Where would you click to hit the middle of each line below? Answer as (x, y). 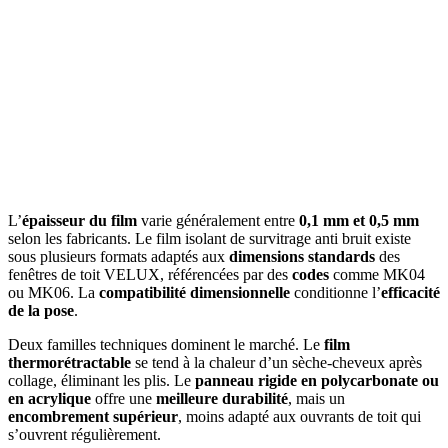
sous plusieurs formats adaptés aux (118, 257)
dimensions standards (302, 257)
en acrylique (49, 399)
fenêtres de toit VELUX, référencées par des (150, 275)
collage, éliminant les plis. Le (101, 381)
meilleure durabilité (222, 399)
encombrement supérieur (93, 417)
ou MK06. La (53, 293)
